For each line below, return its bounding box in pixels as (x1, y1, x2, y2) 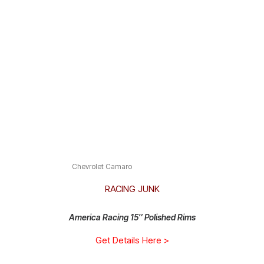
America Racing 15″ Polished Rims (68, 212, 196, 222)
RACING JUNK (104, 183, 160, 194)
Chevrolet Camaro (72, 162, 132, 171)
